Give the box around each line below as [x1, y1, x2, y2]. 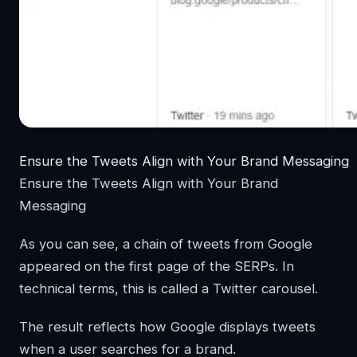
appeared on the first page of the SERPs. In [19, 258, 294, 275]
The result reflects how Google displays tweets [19, 319, 316, 335]
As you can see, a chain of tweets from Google [19, 236, 312, 253]
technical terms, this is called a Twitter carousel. [19, 280, 318, 297]
